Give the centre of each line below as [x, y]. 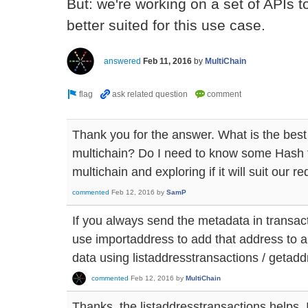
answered [122, 61]
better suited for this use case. [166, 25]
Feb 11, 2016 [167, 61]
